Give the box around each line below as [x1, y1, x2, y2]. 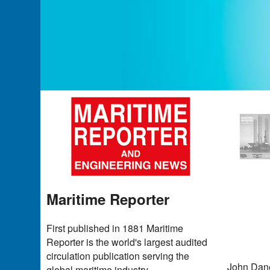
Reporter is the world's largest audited [46, 234, 208, 249]
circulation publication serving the [46, 248, 190, 263]
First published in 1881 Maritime [46, 221, 184, 235]
